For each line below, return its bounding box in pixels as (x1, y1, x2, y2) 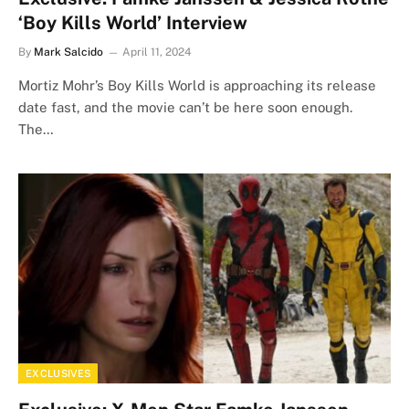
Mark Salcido (34, 46, 103, 58)
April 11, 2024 (122, 46, 192, 58)
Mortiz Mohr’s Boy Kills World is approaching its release (18, 78, 376, 93)
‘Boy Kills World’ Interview (18, 12, 247, 34)
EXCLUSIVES (26, 367, 91, 379)
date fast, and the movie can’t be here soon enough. (18, 100, 352, 115)
